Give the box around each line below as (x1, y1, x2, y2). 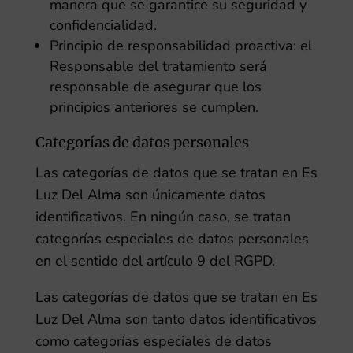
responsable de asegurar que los (49, 77, 262, 96)
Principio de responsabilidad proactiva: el (49, 36, 312, 55)
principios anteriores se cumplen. (49, 98, 258, 117)
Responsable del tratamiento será (49, 57, 267, 76)
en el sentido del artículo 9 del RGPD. (35, 251, 275, 270)
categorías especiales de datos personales (35, 229, 309, 248)
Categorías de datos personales (35, 133, 249, 151)
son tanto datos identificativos (124, 310, 317, 329)
